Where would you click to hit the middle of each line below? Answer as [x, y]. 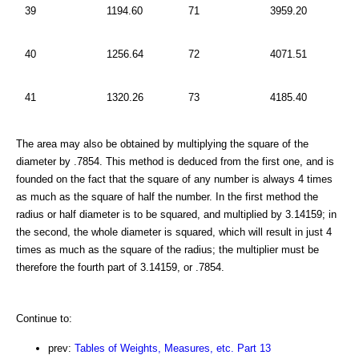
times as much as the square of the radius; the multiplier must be [167, 250]
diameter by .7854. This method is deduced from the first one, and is [175, 162]
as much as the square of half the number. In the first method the [167, 197]
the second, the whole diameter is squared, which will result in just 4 [174, 232]
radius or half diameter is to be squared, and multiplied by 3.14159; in [176, 215]
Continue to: [44, 319]
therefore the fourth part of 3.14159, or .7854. [120, 268]
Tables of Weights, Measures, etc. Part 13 [173, 349]
